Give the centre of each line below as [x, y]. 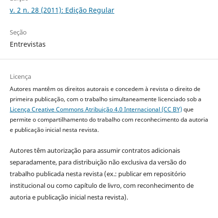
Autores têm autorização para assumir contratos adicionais [95, 150]
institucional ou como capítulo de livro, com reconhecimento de [101, 185]
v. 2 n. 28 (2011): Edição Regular [62, 10]
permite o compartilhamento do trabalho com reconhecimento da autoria [109, 119]
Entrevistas [27, 44]
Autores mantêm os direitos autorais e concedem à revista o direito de [105, 89]
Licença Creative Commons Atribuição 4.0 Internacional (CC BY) [96, 109]
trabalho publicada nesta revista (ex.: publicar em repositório [98, 173]
